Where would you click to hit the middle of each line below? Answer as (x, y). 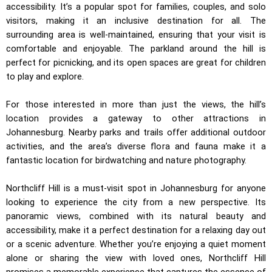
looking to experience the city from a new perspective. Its (136, 202)
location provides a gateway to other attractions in (136, 119)
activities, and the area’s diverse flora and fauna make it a (136, 147)
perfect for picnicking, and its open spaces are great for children (136, 62)
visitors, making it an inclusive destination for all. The (136, 20)
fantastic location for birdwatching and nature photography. (126, 161)
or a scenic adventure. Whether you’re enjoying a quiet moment (136, 244)
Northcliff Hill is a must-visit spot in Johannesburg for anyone (136, 189)
